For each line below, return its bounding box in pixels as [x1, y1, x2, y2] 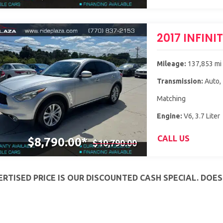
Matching [157, 94, 186, 103]
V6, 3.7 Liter [182, 111, 221, 120]
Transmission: [157, 77, 204, 85]
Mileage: [157, 59, 187, 68]
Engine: [157, 111, 183, 120]
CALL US [157, 133, 190, 143]
